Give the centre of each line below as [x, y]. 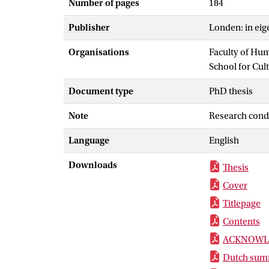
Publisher [89, 28]
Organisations [99, 52]
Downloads [93, 165]
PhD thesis [231, 91]
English [224, 141]
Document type [101, 91]
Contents [241, 222]
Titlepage [242, 204]
